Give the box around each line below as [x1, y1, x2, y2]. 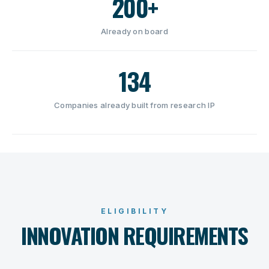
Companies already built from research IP [54, 100, 215, 110]
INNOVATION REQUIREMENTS [21, 219, 248, 251]
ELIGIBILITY [100, 207, 169, 216]
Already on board [101, 26, 168, 36]
